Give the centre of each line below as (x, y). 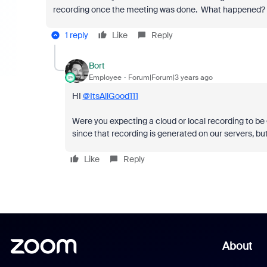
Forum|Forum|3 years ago (170, 77)
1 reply (76, 35)
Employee (105, 77)
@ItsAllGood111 (110, 96)
